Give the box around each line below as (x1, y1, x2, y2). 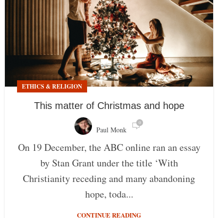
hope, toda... (85, 187, 133, 201)
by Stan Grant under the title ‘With (40, 156, 178, 170)
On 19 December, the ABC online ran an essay (18, 141, 200, 154)
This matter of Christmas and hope (34, 100, 184, 111)
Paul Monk (96, 125, 127, 135)
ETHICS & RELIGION (22, 82, 82, 91)
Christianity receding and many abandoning (23, 172, 195, 185)
